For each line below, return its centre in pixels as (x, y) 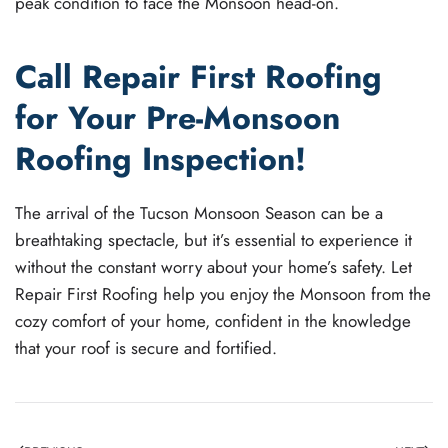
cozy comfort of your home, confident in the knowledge (213, 320)
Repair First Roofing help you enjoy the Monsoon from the (223, 293)
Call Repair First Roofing (198, 76)
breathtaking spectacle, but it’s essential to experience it (213, 239)
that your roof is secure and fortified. (146, 347)
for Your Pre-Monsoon (177, 117)
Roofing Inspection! (160, 158)
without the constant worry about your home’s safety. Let (213, 266)
